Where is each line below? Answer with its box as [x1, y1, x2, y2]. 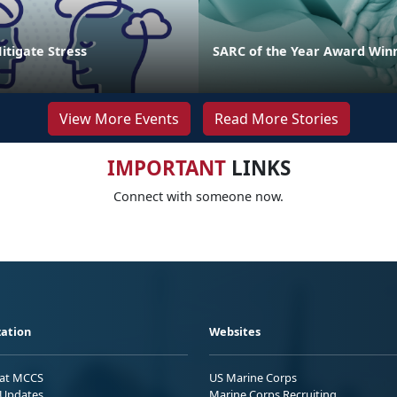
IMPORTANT [106, 154, 226, 183]
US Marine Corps [209, 370, 297, 386]
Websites [209, 323, 261, 340]
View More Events [58, 109, 179, 129]
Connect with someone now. [113, 188, 284, 206]
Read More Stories [214, 109, 339, 129]
